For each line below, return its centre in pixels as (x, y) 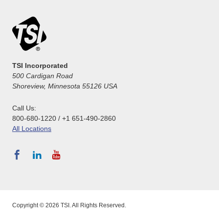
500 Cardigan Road (43, 76)
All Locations (32, 128)
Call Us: (24, 108)
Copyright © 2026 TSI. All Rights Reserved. (69, 205)
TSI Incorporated (40, 65)
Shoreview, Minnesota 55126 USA (65, 86)
